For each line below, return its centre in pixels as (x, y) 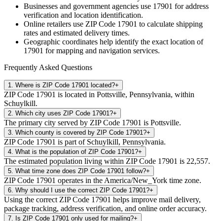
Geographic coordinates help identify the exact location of (113, 41)
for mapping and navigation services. (102, 50)
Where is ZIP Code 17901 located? (65, 85)
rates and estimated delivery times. (77, 33)
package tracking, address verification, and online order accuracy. (105, 208)
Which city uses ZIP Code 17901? (64, 113)
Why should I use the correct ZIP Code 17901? (82, 190)
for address (191, 6)
